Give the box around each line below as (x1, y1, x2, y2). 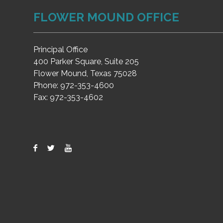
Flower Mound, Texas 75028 (33, 68, 137, 78)
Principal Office (33, 44, 88, 54)
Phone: (33, 80, 60, 90)
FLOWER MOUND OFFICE (33, 9, 179, 24)
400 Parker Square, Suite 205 (33, 56, 139, 66)
